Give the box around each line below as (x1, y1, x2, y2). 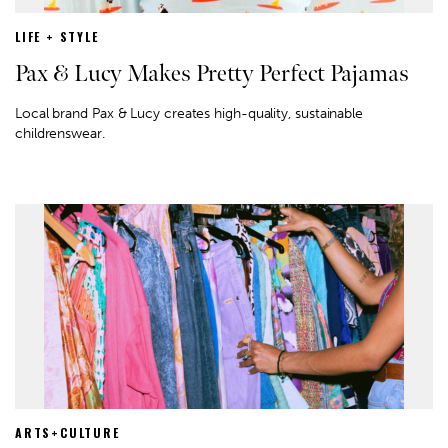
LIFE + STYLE (15, 27, 99, 45)
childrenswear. (15, 124, 105, 142)
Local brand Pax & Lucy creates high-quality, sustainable (15, 104, 363, 122)
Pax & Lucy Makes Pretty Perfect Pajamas (15, 58, 409, 88)
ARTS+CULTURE (15, 423, 120, 441)
